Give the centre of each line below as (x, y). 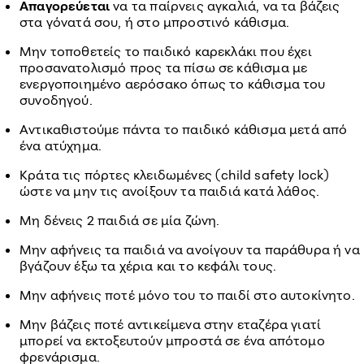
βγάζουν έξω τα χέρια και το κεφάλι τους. (148, 266)
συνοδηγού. (56, 100)
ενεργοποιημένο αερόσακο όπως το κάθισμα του (173, 84)
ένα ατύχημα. (61, 145)
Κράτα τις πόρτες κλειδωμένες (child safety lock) (175, 175)
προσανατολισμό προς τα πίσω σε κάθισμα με (164, 67)
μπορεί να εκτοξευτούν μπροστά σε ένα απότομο (172, 340)
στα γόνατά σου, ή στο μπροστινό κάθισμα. (155, 22)
